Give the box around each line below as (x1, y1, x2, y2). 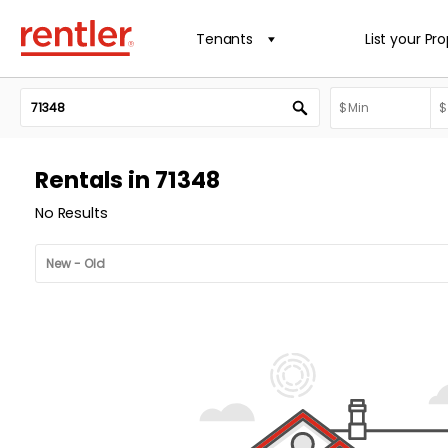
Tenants (196, 28, 254, 49)
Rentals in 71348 (35, 164, 220, 196)
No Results (35, 203, 108, 223)
